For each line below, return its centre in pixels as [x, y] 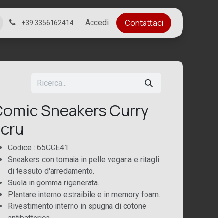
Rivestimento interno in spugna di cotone [77, 206]
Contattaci [144, 23]
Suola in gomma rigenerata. [53, 183]
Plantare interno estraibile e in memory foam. [84, 194]
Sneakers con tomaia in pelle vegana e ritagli [83, 159]
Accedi [97, 23]
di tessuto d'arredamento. [51, 171]
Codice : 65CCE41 [38, 148]
